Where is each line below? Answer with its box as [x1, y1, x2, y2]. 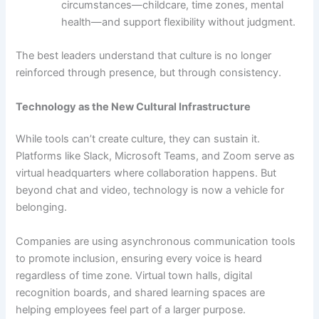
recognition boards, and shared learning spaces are [16, 286, 266, 299]
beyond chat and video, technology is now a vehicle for [16, 184, 285, 197]
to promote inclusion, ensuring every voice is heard [16, 251, 263, 265]
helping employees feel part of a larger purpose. [16, 303, 246, 316]
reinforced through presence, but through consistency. [16, 66, 282, 80]
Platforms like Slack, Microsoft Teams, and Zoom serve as [16, 150, 296, 163]
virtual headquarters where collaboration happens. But [16, 167, 277, 180]
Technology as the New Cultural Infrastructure [16, 100, 251, 113]
